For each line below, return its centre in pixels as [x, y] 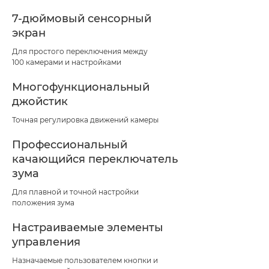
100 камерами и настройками [67, 62]
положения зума [43, 202]
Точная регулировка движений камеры [85, 119]
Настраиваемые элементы [88, 227]
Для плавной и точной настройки [75, 192]
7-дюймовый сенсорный [82, 18]
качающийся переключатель [95, 159]
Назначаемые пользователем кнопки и [85, 260]
